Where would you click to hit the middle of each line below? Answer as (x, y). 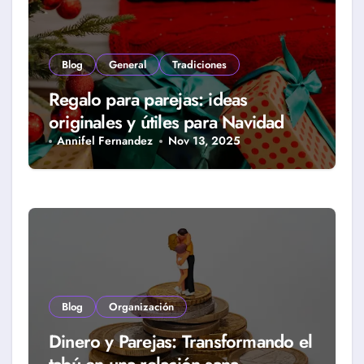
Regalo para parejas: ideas (148, 99)
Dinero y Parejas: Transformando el (181, 341)
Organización (141, 307)
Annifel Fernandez (105, 141)
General (128, 65)
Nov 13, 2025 (204, 141)
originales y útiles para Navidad (167, 122)
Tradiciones (199, 65)
